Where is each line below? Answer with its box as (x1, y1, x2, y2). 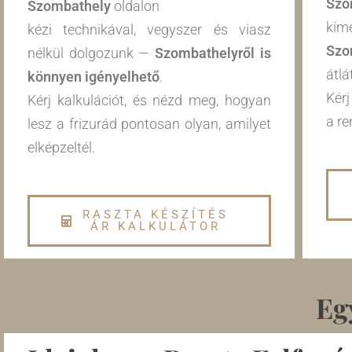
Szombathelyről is (155, 45, 271, 62)
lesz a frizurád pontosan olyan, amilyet (27, 115, 271, 133)
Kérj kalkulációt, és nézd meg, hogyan (27, 92, 271, 109)
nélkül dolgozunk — (27, 45, 156, 62)
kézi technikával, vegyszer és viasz (27, 21, 271, 38)
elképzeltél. (27, 139, 95, 156)
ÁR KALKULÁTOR (90, 219, 222, 234)
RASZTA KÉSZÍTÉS (82, 207, 229, 222)
